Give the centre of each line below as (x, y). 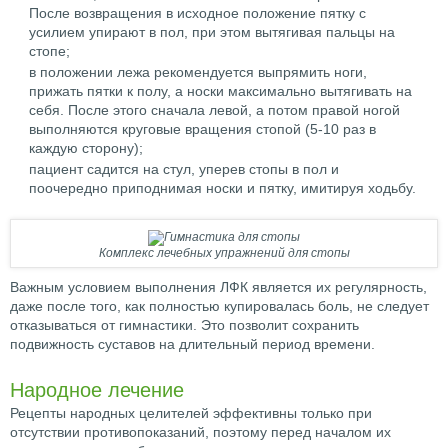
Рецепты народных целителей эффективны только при (191, 413)
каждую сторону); (86, 148)
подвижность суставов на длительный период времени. (192, 344)
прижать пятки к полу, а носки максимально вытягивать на (220, 91)
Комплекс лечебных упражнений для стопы (224, 253)
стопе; (49, 51)
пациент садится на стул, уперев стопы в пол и (184, 169)
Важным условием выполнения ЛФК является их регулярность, (218, 287)
